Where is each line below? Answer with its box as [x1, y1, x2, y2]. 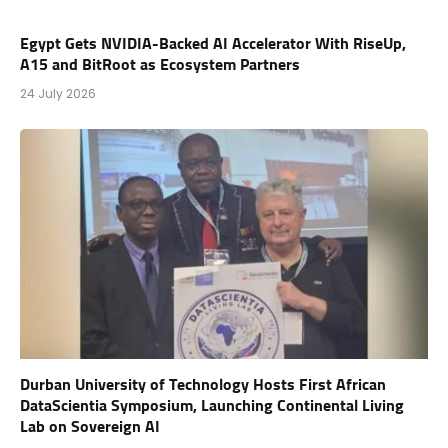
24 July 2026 [20, 85, 96, 103]
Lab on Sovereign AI [20, 418, 160, 435]
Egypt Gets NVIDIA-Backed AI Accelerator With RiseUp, [20, 36, 406, 53]
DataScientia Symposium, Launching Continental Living [20, 397, 404, 414]
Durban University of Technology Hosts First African [20, 376, 386, 393]
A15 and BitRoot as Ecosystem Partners [20, 57, 300, 74]
